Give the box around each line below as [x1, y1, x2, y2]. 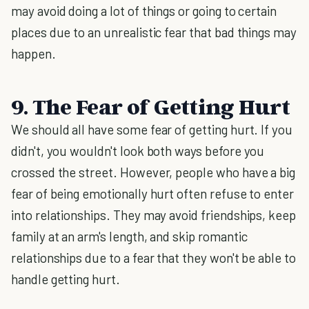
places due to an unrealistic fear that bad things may [11, 24, 297, 40]
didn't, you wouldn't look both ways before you [11, 143, 265, 159]
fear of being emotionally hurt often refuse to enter [11, 186, 295, 201]
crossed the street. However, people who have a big [11, 164, 296, 180]
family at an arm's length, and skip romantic [11, 228, 248, 244]
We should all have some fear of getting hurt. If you [11, 121, 293, 137]
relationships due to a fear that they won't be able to [11, 250, 296, 266]
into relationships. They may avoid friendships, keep [11, 207, 297, 223]
